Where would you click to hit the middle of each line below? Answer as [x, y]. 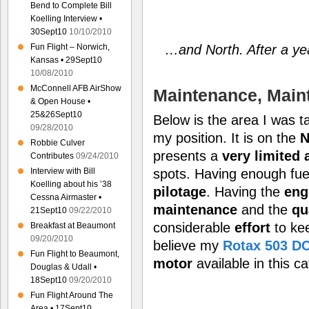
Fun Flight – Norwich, [70, 47]
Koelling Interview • [66, 19]
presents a [188, 156]
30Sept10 [49, 32]
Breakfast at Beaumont [73, 226]
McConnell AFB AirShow [76, 88]
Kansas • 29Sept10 [66, 60]
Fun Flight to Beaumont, [75, 254]
